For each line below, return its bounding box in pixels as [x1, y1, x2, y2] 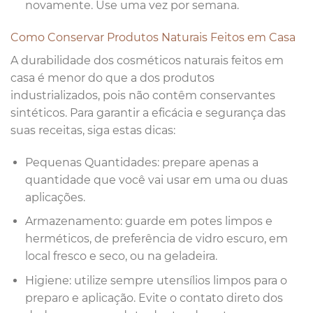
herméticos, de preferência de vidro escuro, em [24, 232, 288, 246]
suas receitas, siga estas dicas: [10, 123, 175, 137]
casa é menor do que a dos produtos [10, 71, 214, 85]
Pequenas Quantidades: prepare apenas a [24, 155, 259, 169]
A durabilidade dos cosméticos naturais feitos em [10, 53, 284, 67]
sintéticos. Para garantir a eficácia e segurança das [10, 105, 286, 119]
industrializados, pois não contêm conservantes [10, 88, 275, 102]
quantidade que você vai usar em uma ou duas [24, 173, 288, 187]
